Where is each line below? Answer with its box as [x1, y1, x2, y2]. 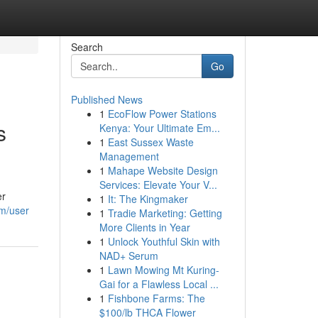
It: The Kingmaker [107, 192, 188, 206]
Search [70, 40, 103, 54]
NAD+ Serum [99, 248, 158, 263]
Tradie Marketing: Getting [107, 206, 222, 220]
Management [99, 149, 159, 163]
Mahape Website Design [107, 163, 218, 177]
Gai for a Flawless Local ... [99, 277, 219, 291]
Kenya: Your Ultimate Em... [99, 121, 220, 135]
